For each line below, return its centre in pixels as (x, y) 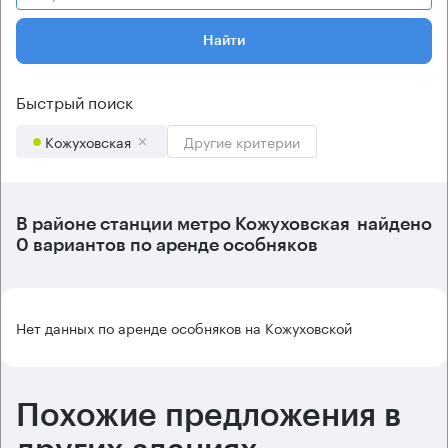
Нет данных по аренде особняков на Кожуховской (184, 327)
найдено (392, 224)
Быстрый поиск (74, 100)
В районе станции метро (125, 224)
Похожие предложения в (208, 416)
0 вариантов (71, 245)
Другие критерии (242, 141)
